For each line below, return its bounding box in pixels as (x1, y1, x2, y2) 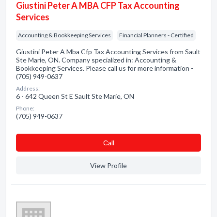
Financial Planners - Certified (119, 31, 194, 39)
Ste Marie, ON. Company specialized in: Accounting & (16, 56, 176, 64)
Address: (16, 85, 40, 92)
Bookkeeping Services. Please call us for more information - (16, 64, 193, 72)
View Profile (90, 161, 127, 170)
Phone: (16, 105, 34, 112)
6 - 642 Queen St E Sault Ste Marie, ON (16, 92, 134, 100)
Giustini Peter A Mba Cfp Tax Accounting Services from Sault (16, 47, 201, 56)
